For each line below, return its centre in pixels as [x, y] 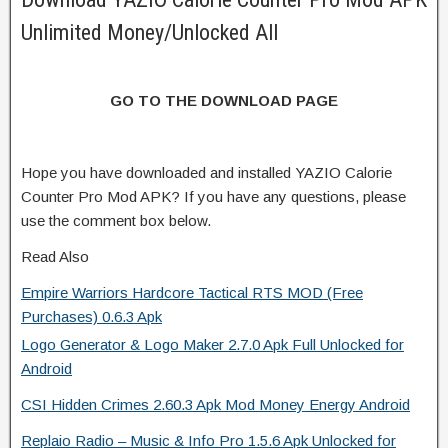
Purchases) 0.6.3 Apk [91, 316]
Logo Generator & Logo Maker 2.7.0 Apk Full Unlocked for [212, 344]
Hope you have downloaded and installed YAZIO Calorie [206, 172]
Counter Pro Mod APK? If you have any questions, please [213, 196]
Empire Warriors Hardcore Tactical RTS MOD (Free [192, 292]
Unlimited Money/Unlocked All [149, 32]
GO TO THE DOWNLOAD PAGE [224, 100]
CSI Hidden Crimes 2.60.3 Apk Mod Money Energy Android [215, 404]
